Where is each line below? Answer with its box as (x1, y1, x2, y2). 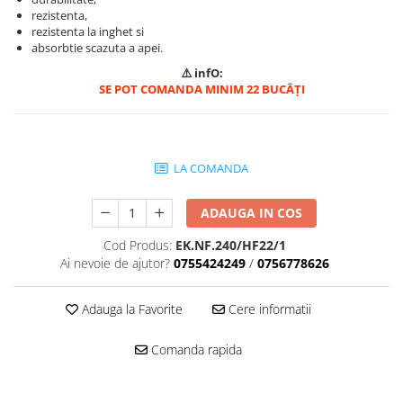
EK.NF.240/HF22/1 (175, 236, 286, 254)
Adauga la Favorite (77, 300, 183, 318)
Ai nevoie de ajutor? (60, 254, 170, 272)
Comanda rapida (147, 340, 242, 358)
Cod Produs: (103, 236, 172, 254)
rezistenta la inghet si (31, 22, 144, 40)
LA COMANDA (171, 159, 248, 176)
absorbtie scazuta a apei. (31, 39, 163, 56)
